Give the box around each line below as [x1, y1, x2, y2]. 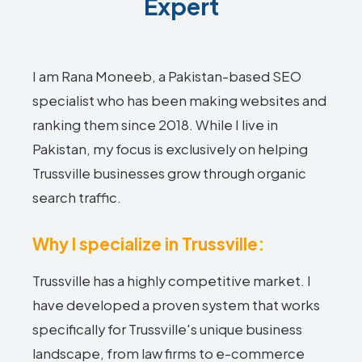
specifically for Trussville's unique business [32, 321, 302, 338]
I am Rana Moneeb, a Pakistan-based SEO [32, 68, 301, 85]
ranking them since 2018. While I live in [32, 116, 278, 133]
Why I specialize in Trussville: [32, 233, 264, 255]
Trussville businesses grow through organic [32, 165, 306, 182]
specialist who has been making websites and [32, 92, 326, 109]
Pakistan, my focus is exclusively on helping [32, 141, 308, 158]
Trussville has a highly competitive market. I [32, 272, 311, 289]
